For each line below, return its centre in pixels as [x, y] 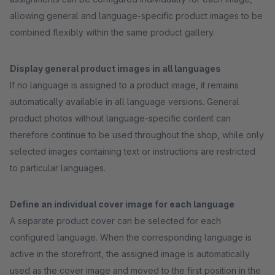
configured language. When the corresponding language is [131, 237]
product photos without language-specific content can [120, 118]
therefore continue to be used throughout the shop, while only [137, 135]
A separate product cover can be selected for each [115, 221]
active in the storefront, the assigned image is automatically [130, 254]
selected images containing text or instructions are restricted [133, 151]
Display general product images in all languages [115, 68]
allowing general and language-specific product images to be [136, 16]
